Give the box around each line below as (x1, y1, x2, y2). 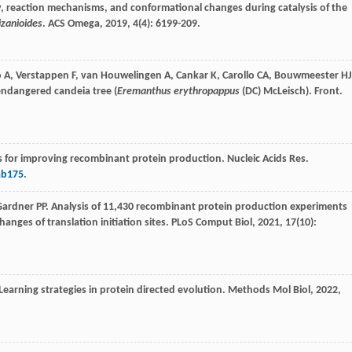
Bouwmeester (274, 70, 339, 82)
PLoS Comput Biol (171, 217, 252, 229)
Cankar (176, 70, 208, 82)
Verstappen (16, 70, 69, 82)
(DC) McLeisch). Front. (240, 86, 343, 98)
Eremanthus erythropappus (117, 86, 240, 98)
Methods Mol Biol (228, 284, 310, 297)
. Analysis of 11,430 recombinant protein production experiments (46, 201, 347, 214)
